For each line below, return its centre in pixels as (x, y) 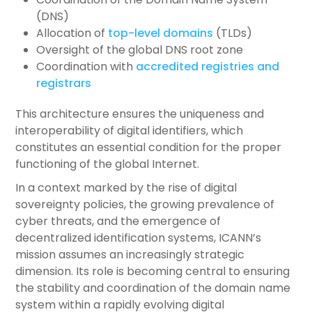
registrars (64, 83)
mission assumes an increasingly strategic (130, 255)
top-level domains (161, 33)
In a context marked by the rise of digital (126, 188)
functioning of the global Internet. (108, 164)
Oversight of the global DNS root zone (140, 50)
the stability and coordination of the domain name (153, 288)
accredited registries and (208, 67)
